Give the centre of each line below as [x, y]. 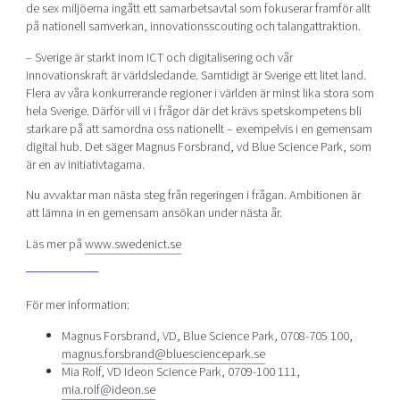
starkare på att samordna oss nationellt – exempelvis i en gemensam [199, 129]
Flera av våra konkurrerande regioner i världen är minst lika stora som [200, 93]
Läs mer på [55, 244]
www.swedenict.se [133, 244]
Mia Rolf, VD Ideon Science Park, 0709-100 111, [180, 371]
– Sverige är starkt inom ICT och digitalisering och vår [159, 57]
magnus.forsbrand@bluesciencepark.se [163, 354]
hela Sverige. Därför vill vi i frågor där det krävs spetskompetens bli [193, 111]
